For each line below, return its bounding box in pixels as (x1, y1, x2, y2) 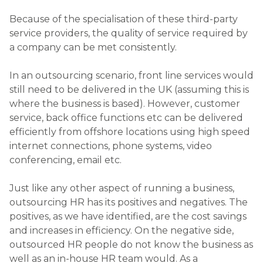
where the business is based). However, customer (9, 97, 240, 109)
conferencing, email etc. (9, 154, 122, 166)
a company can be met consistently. (9, 41, 177, 53)
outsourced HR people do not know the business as (9, 238, 253, 250)
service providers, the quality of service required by (9, 27, 248, 39)
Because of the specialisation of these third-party (9, 13, 238, 25)
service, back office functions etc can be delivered (9, 112, 243, 123)
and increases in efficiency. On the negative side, (9, 224, 234, 236)
